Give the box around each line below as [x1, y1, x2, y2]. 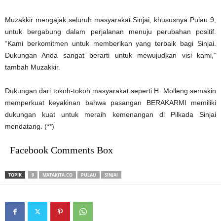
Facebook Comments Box [10, 144, 113, 155]
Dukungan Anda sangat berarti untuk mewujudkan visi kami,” [5, 51, 216, 59]
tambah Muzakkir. [5, 63, 60, 71]
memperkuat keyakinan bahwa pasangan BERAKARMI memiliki [5, 98, 216, 107]
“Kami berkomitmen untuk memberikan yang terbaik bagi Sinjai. [5, 39, 216, 47]
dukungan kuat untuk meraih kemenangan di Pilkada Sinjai [5, 110, 216, 118]
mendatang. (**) [5, 122, 54, 130]
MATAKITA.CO [42, 171, 73, 178]
